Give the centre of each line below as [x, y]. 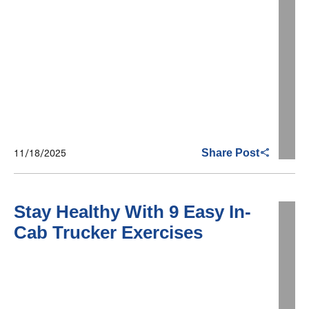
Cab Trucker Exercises [108, 233]
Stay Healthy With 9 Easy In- [132, 212]
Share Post [230, 152]
